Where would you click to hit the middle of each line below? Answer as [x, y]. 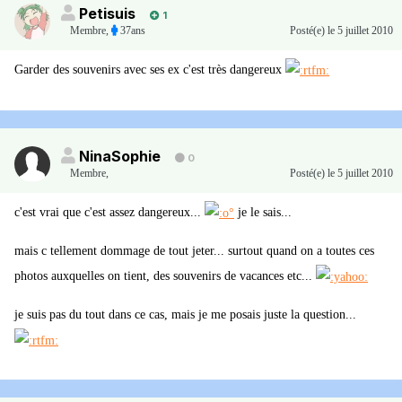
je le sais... [263, 213]
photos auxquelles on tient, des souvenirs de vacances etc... [165, 276]
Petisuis [107, 14]
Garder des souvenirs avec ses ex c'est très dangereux [150, 70]
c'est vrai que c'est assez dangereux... [109, 213]
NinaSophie [120, 157]
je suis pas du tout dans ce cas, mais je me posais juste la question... [185, 314]
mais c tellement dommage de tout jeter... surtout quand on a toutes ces [194, 251]
